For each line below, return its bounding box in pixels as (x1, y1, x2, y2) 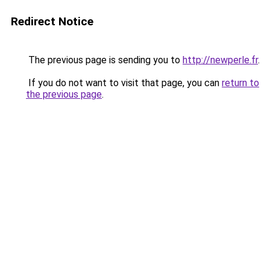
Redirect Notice (11, 14, 93, 28)
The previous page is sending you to (26, 54, 183, 66)
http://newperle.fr (183, 54, 258, 66)
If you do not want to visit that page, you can (26, 77, 222, 89)
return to (222, 77, 259, 89)
